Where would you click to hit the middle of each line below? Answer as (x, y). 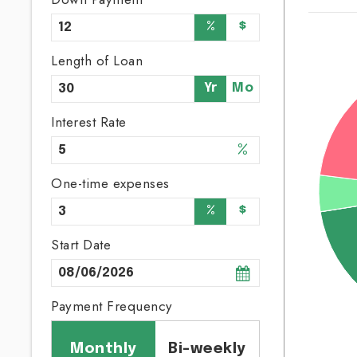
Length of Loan (97, 61)
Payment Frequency (112, 306)
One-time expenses (110, 183)
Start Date (81, 245)
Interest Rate (89, 122)
